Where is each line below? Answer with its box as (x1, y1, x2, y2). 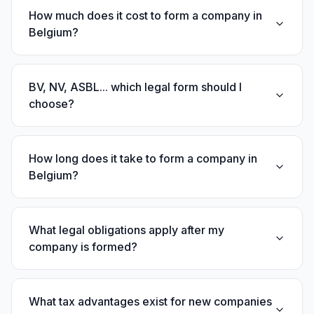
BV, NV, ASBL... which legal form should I (29, 80, 242, 94)
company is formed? (29, 240, 137, 254)
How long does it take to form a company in (29, 151, 257, 165)
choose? (29, 97, 74, 111)
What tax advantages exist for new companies (29, 294, 272, 308)
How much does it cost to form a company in (29, 8, 262, 22)
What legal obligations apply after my (29, 223, 224, 237)
